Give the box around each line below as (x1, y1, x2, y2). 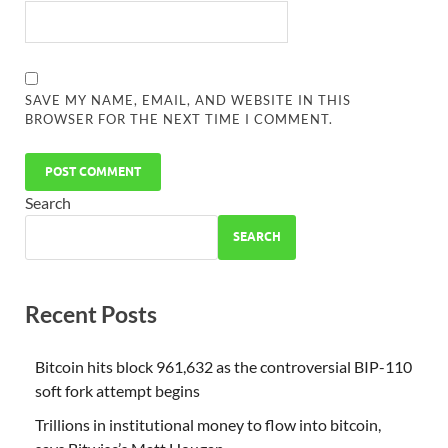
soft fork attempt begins (35, 380, 200, 400)
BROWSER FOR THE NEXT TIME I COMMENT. (25, 110, 334, 127)
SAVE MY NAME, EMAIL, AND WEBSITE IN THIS (25, 91, 352, 108)
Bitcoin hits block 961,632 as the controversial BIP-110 (35, 356, 412, 376)
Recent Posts (25, 299, 157, 328)
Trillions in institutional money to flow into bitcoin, (35, 414, 381, 434)
